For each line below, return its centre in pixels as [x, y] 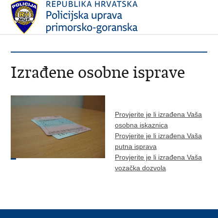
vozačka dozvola [140, 168]
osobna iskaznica [141, 125]
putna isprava [136, 146]
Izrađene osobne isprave [98, 72]
